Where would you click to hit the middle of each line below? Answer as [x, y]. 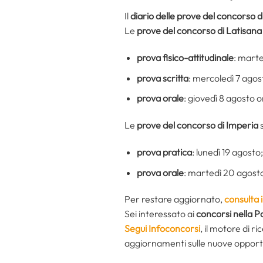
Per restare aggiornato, [174, 199]
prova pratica [164, 152]
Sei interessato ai [160, 214]
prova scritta [162, 78]
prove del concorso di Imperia [198, 125]
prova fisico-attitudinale [185, 58]
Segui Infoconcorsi [162, 229]
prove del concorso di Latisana [199, 31]
